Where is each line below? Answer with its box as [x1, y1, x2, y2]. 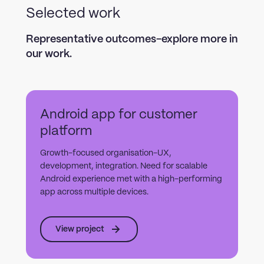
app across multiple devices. [40, 188, 148, 196]
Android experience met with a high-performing [40, 175, 222, 183]
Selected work [26, 7, 120, 21]
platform [40, 125, 92, 137]
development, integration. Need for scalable [40, 162, 207, 170]
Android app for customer [40, 108, 197, 121]
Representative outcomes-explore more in [26, 34, 238, 45]
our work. [26, 49, 72, 60]
